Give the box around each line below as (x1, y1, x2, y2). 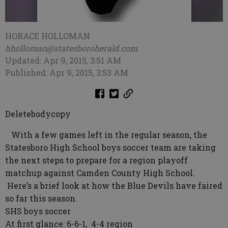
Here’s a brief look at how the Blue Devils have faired (5, 180, 222, 191)
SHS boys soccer (5, 206, 71, 216)
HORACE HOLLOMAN (5, 31, 90, 41)
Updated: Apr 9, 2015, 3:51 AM (5, 55, 121, 66)
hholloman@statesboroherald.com (5, 43, 137, 53)
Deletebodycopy (5, 108, 71, 119)
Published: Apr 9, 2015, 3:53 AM (5, 67, 128, 78)
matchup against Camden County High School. (5, 167, 195, 178)
